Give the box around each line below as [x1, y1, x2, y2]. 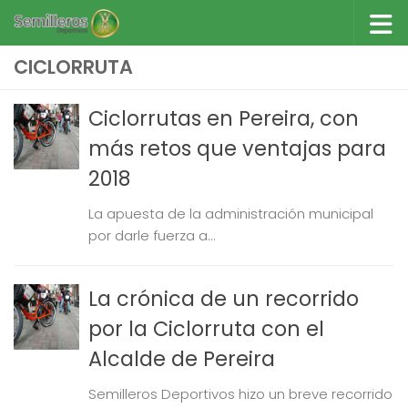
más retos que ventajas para [88, 134, 386, 163]
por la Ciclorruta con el [88, 314, 324, 343]
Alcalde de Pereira [88, 344, 275, 373]
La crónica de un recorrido [88, 284, 359, 313]
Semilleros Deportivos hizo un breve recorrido [88, 384, 393, 403]
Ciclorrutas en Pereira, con [88, 104, 359, 133]
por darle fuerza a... [88, 226, 216, 245]
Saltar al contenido [25, 18, 189, 41]
